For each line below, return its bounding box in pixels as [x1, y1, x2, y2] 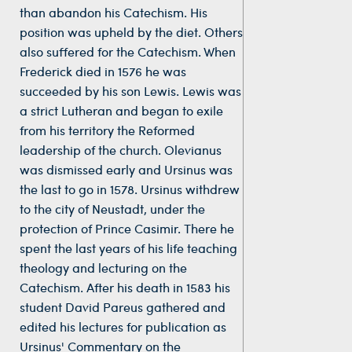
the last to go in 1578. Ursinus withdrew [20, 180, 240, 197]
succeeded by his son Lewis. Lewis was [20, 82, 241, 99]
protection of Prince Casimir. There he [20, 219, 234, 236]
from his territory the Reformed [20, 121, 195, 138]
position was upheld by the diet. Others [20, 23, 243, 40]
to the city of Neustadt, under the [20, 200, 205, 217]
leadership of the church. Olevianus [20, 141, 222, 158]
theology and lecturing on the [20, 258, 187, 276]
